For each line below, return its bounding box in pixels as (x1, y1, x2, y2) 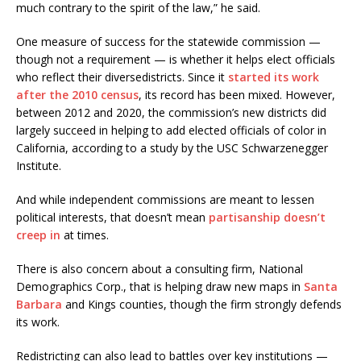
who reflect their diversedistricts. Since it (16, 68, 228, 85)
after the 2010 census (16, 86, 139, 102)
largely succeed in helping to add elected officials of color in (16, 122, 326, 138)
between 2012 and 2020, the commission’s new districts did (16, 104, 326, 120)
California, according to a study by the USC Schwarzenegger (16, 139, 328, 156)
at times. (60, 226, 112, 243)
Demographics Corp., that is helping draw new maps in (16, 278, 304, 294)
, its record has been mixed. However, (139, 86, 335, 102)
